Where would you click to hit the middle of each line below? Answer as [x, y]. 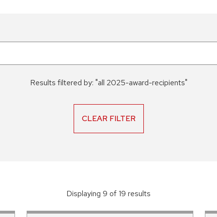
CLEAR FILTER [108, 118]
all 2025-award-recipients [141, 83]
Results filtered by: [62, 83]
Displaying [84, 194]
